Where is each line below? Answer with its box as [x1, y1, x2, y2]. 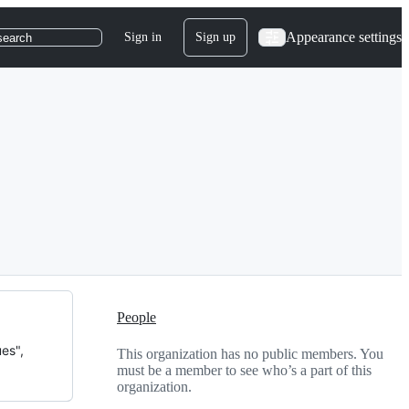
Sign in [124, 30, 162, 44]
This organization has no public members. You [117, 345, 383, 362]
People [117, 309, 156, 326]
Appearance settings [286, 29, 402, 45]
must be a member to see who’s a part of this [117, 362, 372, 378]
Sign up [195, 30, 236, 44]
